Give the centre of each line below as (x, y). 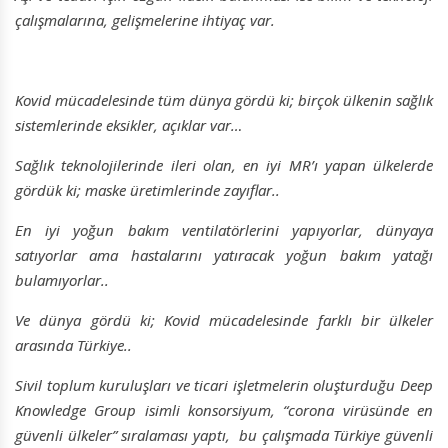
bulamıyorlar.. (62, 280)
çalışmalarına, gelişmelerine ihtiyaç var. (145, 20)
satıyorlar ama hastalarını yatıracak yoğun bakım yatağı (224, 255)
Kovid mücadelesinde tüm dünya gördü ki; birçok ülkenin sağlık (224, 100)
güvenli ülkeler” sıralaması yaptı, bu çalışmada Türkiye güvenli (224, 435)
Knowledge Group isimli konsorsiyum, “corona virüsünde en (224, 410)
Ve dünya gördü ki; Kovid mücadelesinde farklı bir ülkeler (224, 320)
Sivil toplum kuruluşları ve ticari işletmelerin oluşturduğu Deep (224, 385)
